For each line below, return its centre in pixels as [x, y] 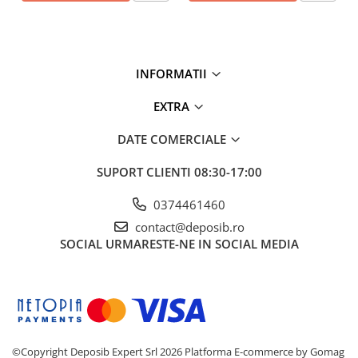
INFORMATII [173, 73]
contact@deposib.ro [188, 227]
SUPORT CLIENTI [145, 171]
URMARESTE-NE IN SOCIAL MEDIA [202, 243]
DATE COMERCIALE [173, 139]
